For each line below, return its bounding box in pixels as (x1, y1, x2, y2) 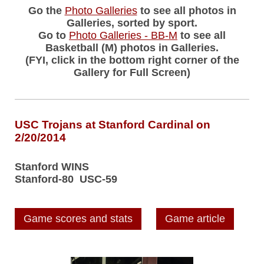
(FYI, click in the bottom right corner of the (25, 54, 239, 67)
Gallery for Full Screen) (74, 67, 190, 79)
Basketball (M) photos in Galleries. (45, 42, 219, 54)
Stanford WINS (15, 160, 89, 173)
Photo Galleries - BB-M (69, 29, 177, 42)
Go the (28, 5, 65, 17)
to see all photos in (137, 5, 236, 17)
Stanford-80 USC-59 (15, 173, 117, 185)
